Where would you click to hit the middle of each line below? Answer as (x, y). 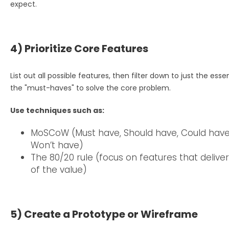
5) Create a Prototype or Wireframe (104, 214)
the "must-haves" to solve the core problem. (90, 88)
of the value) (59, 169)
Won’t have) (57, 145)
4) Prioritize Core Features (79, 48)
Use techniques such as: (57, 110)
